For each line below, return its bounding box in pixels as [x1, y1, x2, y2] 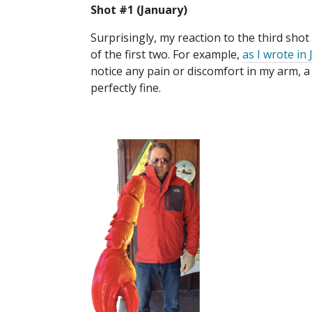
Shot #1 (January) [91, 2, 190, 18]
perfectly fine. [91, 80, 161, 96]
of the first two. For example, [91, 47, 242, 63]
